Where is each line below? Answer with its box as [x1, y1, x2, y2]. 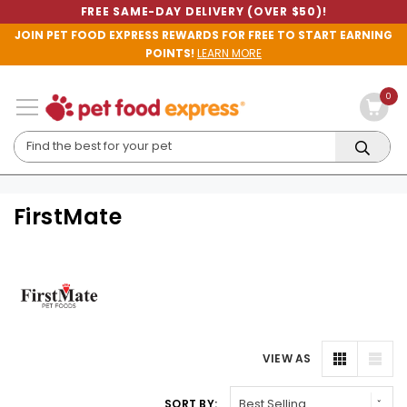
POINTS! [145, 45, 194, 61]
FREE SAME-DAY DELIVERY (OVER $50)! [80, 4, 327, 19]
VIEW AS [263, 351, 312, 366]
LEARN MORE [197, 45, 262, 61]
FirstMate [14, 202, 123, 232]
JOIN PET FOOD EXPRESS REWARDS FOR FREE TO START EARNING [15, 27, 392, 43]
